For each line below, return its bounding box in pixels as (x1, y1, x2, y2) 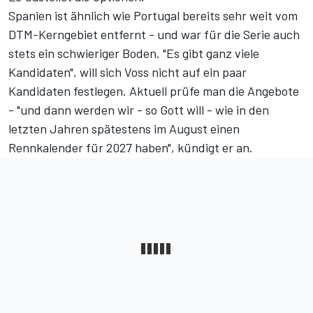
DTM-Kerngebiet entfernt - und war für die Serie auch (8, 26, 300, 42)
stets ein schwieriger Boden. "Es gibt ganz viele (8, 45, 259, 61)
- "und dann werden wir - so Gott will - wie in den (8, 101, 269, 117)
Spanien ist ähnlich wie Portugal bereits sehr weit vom (8, 7, 298, 23)
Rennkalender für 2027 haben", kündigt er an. (8, 139, 253, 155)
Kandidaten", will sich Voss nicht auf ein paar (8, 64, 247, 80)
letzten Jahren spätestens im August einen (8, 120, 240, 136)
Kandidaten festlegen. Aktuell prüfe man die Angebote (8, 82, 299, 99)
